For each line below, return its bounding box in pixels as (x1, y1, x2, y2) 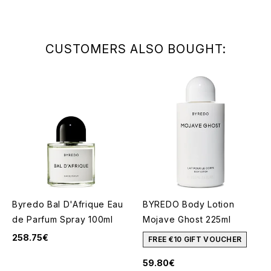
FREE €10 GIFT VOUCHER (148, 235, 242, 244)
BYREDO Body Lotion (143, 199, 235, 209)
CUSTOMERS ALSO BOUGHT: (45, 42, 226, 56)
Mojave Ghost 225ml (143, 214, 231, 224)
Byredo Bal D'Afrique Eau (12, 199, 123, 209)
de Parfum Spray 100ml (12, 214, 113, 224)
